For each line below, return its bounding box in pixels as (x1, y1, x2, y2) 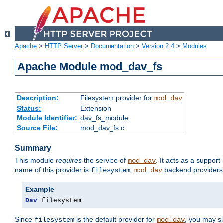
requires (56, 156, 82, 165)
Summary (15, 144, 51, 153)
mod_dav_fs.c (80, 124, 124, 132)
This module (15, 156, 56, 165)
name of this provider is (15, 166, 91, 174)
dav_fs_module (80, 114, 128, 122)
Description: (16, 94, 59, 102)
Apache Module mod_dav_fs (17, 60, 163, 73)
